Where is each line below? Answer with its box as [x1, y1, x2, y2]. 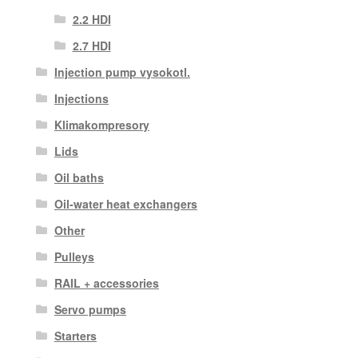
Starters [54, 327, 97, 344]
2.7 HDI [72, 37, 111, 54]
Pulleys [54, 248, 94, 265]
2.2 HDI [72, 10, 111, 27]
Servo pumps [54, 300, 126, 317]
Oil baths [54, 169, 104, 185]
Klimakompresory [54, 116, 149, 133]
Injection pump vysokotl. [54, 63, 190, 80]
